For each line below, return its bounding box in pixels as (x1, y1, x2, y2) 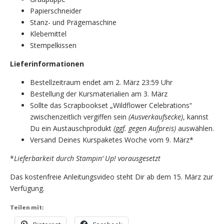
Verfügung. (10, 183, 44, 193)
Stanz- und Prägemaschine (30, 17, 116, 27)
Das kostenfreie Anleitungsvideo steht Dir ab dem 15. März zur (10, 172, 213, 182)
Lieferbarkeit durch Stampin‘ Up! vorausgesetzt (14, 153, 160, 163)
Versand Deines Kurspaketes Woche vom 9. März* (30, 135, 193, 145)
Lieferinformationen (10, 59, 84, 69)
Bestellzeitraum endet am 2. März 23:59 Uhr (30, 77, 172, 87)
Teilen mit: (10, 203, 43, 211)
